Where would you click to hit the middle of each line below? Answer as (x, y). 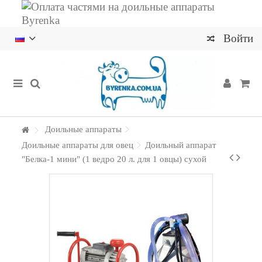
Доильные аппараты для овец (78, 145)
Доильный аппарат (181, 145)
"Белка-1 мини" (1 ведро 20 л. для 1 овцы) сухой (114, 159)
